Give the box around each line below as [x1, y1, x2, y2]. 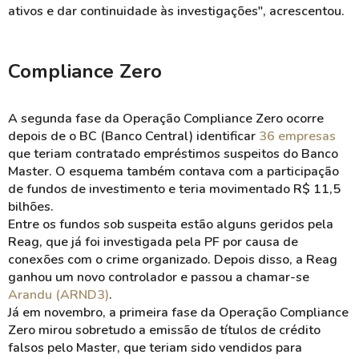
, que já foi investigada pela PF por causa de [39, 233, 298, 251]
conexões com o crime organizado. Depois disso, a [8, 251, 306, 268]
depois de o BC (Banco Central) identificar [8, 127, 259, 145]
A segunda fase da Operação [8, 110, 184, 127]
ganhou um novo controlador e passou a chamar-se [8, 268, 309, 286]
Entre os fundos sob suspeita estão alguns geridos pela [8, 216, 333, 233]
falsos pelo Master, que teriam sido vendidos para [8, 339, 302, 357]
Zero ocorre [252, 110, 324, 127]
